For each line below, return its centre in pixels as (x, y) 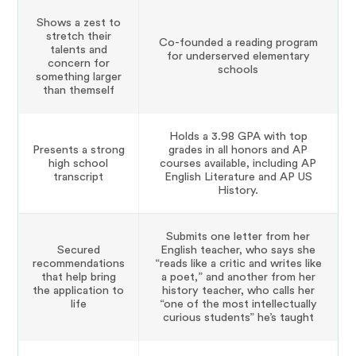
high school (78, 164)
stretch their (78, 37)
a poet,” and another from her (238, 277)
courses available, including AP (238, 164)
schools (238, 70)
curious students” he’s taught (238, 318)
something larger (78, 77)
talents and (78, 50)
